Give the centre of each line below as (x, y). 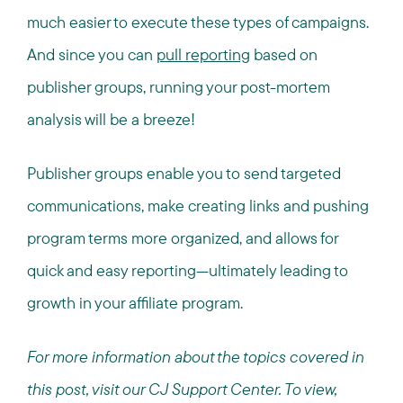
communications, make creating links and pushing (198, 206)
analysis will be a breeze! (111, 119)
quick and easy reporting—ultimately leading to (188, 270)
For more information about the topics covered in (196, 357)
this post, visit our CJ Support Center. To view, (182, 389)
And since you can (92, 54)
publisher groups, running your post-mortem (179, 87)
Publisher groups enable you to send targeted (184, 173)
